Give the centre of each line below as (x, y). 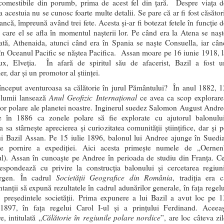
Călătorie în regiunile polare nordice (101, 217)
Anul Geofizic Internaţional (93, 97)
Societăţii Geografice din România (114, 177)
